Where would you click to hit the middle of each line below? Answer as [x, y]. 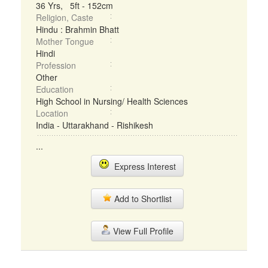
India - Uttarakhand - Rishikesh [95, 125]
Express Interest [142, 166]
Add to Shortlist [142, 199]
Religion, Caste [65, 17]
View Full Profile [142, 231]
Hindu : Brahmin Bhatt [77, 29]
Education [55, 89]
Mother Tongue [65, 41]
